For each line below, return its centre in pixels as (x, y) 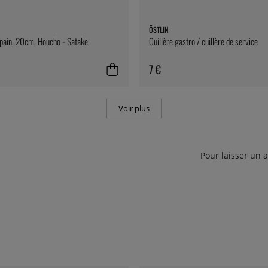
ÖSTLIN (159, 30)
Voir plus (134, 108)
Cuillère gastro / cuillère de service (203, 42)
